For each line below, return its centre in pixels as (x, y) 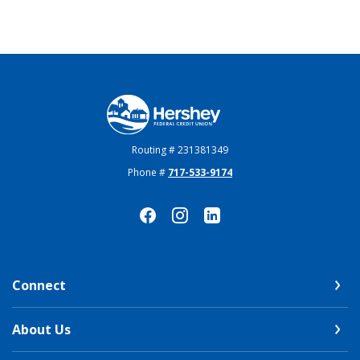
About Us (41, 329)
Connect (39, 285)
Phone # (148, 172)
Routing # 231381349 (180, 149)
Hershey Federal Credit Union (194, 103)
